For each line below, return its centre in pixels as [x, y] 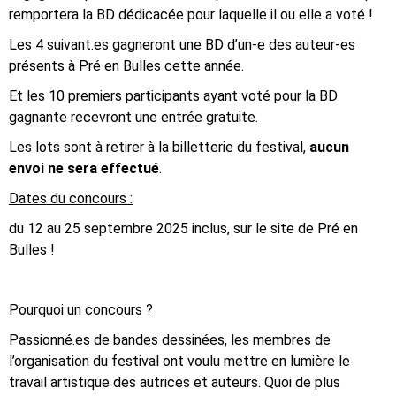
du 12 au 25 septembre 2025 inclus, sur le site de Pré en [183, 228]
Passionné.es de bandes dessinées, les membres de [170, 340]
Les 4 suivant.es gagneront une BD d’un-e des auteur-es [182, 45]
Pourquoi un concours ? [81, 310]
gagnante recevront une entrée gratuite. [133, 117]
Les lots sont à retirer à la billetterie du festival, [159, 147]
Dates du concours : [71, 198]
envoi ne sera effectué [84, 168]
